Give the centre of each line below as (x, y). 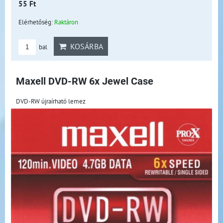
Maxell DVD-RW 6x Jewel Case (85, 82)
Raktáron (66, 22)
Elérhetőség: (36, 22)
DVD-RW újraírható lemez (51, 101)
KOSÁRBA (85, 47)
